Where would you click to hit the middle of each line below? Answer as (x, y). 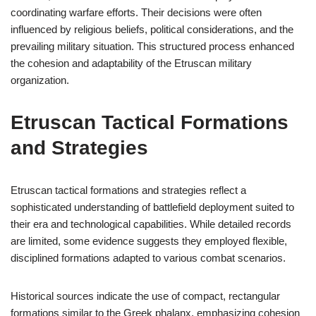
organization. (40, 80)
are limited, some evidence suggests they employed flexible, (149, 241)
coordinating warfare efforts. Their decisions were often (136, 12)
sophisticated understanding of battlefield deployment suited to (152, 207)
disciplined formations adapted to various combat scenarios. (148, 258)
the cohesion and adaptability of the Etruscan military (131, 63)
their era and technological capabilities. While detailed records (151, 224)
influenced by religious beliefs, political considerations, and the (152, 29)
